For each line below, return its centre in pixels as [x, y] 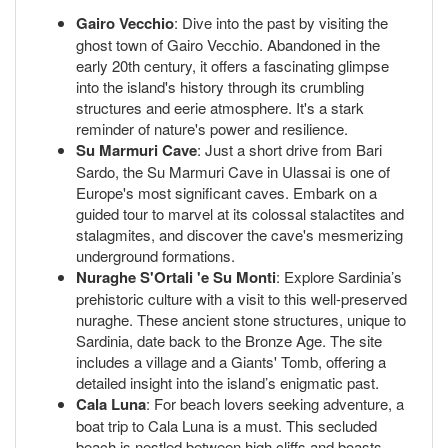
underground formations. [155, 255]
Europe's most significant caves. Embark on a [226, 192]
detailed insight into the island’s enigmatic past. [227, 382]
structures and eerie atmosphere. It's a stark [220, 107]
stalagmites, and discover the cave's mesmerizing [239, 234]
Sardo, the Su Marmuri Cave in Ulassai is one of [233, 171]
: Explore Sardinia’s [339, 276]
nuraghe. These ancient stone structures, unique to [241, 319]
